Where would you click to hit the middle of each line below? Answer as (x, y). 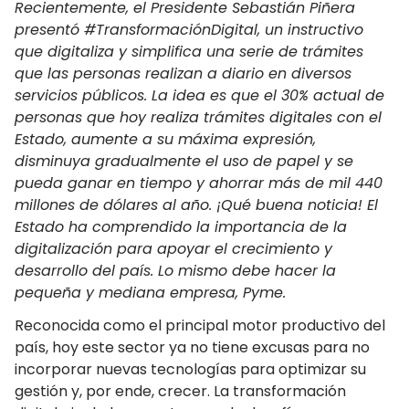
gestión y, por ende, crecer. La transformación (180, 391)
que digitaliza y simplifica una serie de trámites (189, 52)
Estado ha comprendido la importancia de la (181, 227)
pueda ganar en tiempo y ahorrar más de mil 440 (199, 183)
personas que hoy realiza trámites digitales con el (198, 117)
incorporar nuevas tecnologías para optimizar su (190, 369)
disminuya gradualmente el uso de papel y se (184, 161)
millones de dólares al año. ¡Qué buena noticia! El (196, 205)
